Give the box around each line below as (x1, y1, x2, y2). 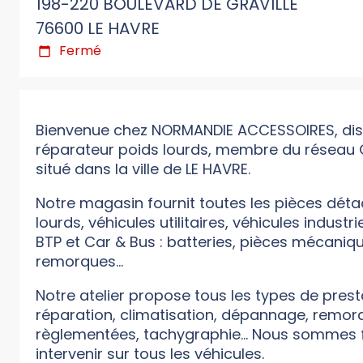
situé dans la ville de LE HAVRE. (36, 159, 250, 180)
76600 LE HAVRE (36, 17, 160, 41)
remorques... (36, 251, 123, 272)
